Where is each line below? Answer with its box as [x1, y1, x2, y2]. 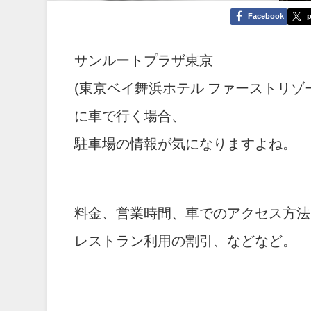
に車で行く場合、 [74, 108, 186, 123]
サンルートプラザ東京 [74, 53, 214, 67]
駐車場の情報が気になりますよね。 [74, 136, 297, 151]
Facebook [247, 12, 284, 21]
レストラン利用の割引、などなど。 [74, 233, 297, 248]
